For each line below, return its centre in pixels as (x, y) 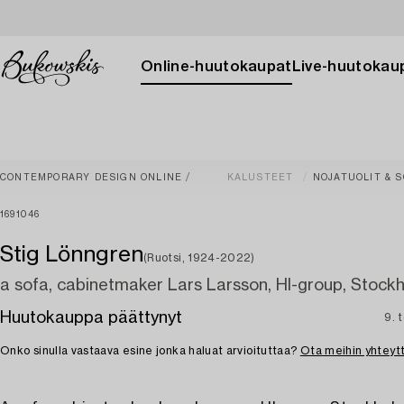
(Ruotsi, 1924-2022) (199, 258)
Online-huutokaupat (216, 67)
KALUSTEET (260, 178)
